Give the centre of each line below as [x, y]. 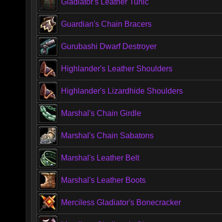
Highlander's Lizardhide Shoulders [122, 91]
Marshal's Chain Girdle [101, 113]
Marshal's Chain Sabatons [107, 136]
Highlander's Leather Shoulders [117, 69]
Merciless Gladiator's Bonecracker [121, 202]
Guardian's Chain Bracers [106, 24]
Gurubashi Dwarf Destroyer [109, 46]
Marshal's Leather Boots [103, 180]
